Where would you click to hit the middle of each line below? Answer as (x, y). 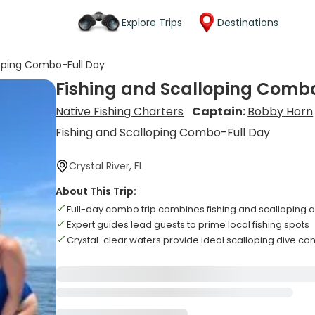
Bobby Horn (281, 111)
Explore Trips (152, 22)
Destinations (248, 22)
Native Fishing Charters (120, 111)
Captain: (220, 111)
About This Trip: (96, 191)
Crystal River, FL (107, 166)
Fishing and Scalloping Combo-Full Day (163, 133)
